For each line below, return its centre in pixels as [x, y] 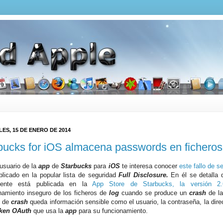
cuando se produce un [154, 193]
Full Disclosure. [143, 175]
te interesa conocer [149, 166]
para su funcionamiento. [112, 211]
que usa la [48, 211]
